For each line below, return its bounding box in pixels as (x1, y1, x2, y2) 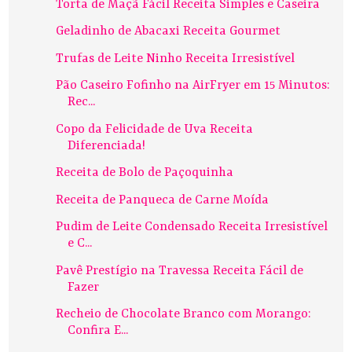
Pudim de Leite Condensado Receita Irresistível (56, 220, 328, 235)
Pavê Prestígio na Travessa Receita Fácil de (56, 263, 304, 278)
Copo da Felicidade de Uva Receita (56, 122, 254, 137)
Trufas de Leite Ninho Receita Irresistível (56, 51, 295, 66)
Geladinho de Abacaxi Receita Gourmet (56, 24, 281, 39)
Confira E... (68, 324, 129, 339)
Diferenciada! (68, 138, 146, 153)
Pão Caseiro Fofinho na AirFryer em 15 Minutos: (56, 79, 331, 93)
